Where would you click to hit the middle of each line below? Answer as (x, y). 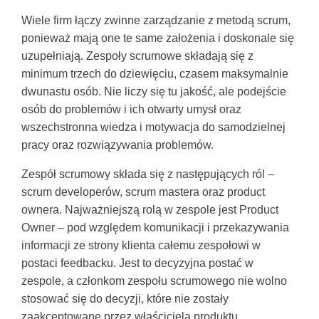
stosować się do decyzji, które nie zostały (125, 299)
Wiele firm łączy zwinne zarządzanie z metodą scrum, (156, 21)
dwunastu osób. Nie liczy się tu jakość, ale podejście (154, 92)
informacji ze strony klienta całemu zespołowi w (141, 246)
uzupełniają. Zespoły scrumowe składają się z (137, 56)
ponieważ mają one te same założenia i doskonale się (158, 38)
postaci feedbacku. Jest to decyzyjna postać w (137, 263)
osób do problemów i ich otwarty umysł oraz (131, 110)
